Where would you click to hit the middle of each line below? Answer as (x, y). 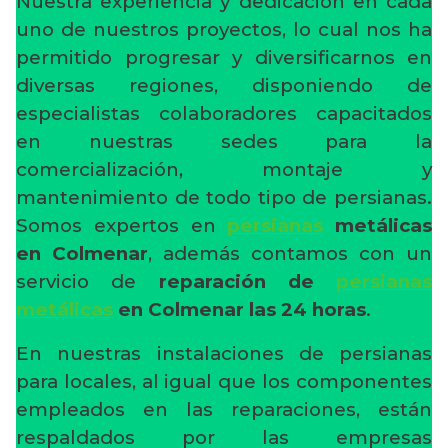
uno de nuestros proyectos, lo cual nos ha (224, 30)
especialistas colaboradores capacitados (224, 114)
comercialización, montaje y (224, 170)
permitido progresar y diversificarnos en (224, 58)
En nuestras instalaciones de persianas (224, 354)
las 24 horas (307, 310)
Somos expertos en (122, 226)
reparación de (247, 282)
